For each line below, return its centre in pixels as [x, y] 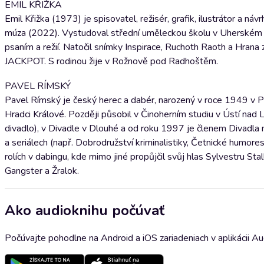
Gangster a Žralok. [42, 171]
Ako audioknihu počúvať [85, 210]
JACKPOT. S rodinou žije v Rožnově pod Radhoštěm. [111, 61]
